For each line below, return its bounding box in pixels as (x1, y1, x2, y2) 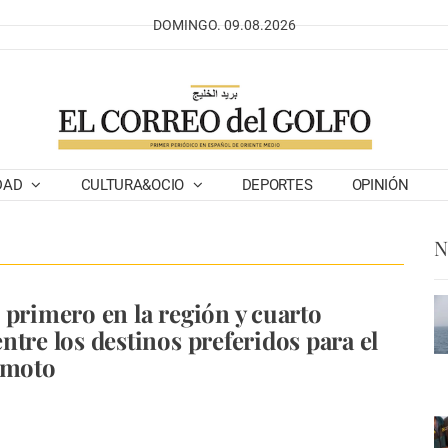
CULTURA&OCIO (80, 176, 188, 194)
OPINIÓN (351, 176, 409, 194)
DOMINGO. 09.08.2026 (152, 17, 296, 33)
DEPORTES (241, 176, 313, 194)
